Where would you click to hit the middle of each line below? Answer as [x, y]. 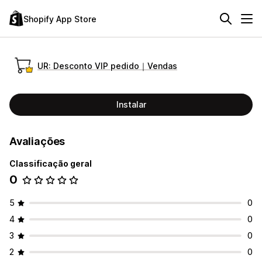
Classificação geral [51, 163]
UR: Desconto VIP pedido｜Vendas [107, 65]
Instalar [131, 104]
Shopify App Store [60, 19]
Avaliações [37, 141]
